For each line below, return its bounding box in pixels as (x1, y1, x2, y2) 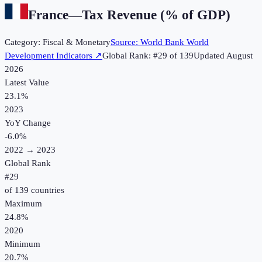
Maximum (5, 199, 42, 209)
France (28, 7, 68, 22)
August (226, 51, 253, 61)
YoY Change (5, 118, 51, 128)
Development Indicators (5, 51, 92, 61)
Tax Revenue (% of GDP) (82, 7, 230, 22)
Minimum (5, 239, 40, 249)
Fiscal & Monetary (43, 37, 111, 47)
